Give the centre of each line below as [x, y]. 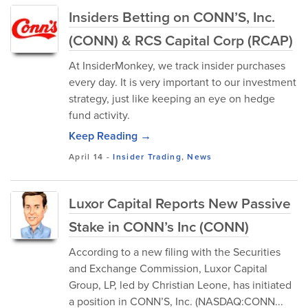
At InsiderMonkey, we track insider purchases [177, 65]
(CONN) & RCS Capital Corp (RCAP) [181, 40]
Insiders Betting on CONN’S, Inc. [172, 16]
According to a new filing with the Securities [175, 252]
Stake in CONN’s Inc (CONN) [159, 226]
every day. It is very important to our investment [183, 82]
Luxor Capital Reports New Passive [180, 203]
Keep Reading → [110, 136]
